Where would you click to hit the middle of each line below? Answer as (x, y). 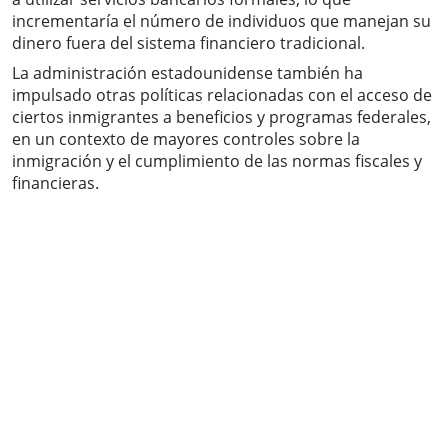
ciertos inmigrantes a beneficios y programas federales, (221, 117)
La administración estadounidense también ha (187, 73)
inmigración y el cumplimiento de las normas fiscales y (217, 161)
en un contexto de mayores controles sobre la (186, 139)
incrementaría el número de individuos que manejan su (221, 21)
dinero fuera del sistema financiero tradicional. (188, 43)
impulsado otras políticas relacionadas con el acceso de (222, 95)
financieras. (55, 183)
